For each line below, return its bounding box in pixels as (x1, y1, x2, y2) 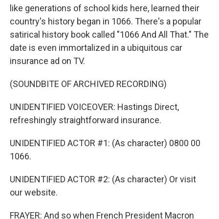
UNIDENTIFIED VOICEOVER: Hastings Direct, (10, 102, 179, 112)
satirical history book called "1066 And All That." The (10, 29, 209, 40)
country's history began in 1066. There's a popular (10, 16, 201, 26)
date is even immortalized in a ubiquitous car (10, 43, 182, 53)
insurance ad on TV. (10, 56, 85, 66)
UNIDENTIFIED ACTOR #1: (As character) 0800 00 (10, 138, 200, 148)
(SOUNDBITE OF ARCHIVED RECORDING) (10, 79, 167, 89)
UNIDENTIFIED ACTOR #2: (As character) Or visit (10, 174, 196, 184)
